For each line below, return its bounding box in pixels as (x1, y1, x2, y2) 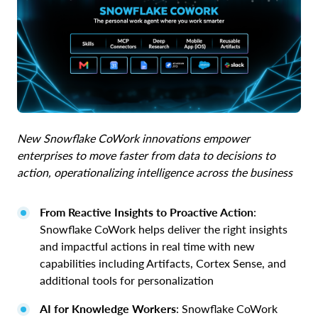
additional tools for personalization (40, 273, 214, 287)
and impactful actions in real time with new (40, 238, 255, 253)
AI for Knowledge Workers (40, 301, 176, 315)
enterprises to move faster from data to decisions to (17, 148, 275, 162)
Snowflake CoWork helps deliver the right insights (40, 221, 287, 236)
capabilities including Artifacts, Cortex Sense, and (40, 256, 286, 270)
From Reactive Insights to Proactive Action (40, 204, 253, 219)
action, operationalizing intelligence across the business (17, 165, 292, 179)
